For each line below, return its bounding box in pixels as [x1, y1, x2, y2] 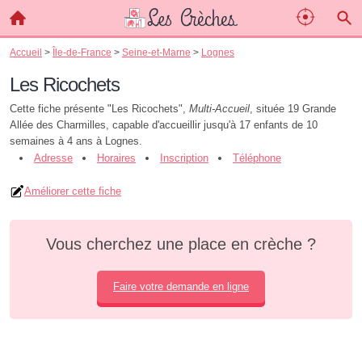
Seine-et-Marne [122, 47, 191, 57]
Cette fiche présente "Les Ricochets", [10, 103, 189, 115]
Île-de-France [53, 47, 112, 57]
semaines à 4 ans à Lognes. [10, 135, 142, 147]
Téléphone [233, 152, 281, 164]
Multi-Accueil [189, 103, 250, 115]
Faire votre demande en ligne [113, 280, 249, 293]
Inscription [160, 152, 208, 164]
